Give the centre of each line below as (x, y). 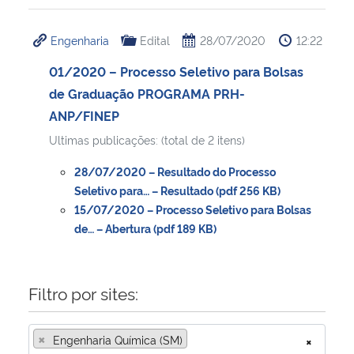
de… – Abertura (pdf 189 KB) (145, 228)
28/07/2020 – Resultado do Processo (175, 171)
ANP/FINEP (84, 115)
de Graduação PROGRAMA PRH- (147, 93)
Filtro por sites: (83, 292)
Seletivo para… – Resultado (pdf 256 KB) (177, 190)
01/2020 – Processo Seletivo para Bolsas (176, 71)
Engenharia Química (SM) (118, 339)
